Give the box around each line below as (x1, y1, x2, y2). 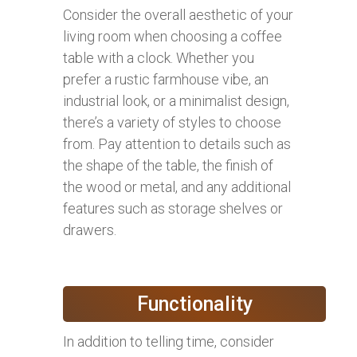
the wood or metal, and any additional (63, 178, 291, 196)
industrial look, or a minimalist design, (63, 92, 289, 110)
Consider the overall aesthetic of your (63, 6, 293, 24)
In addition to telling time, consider (63, 333, 274, 351)
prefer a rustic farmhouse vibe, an (63, 71, 269, 88)
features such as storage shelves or (63, 200, 283, 218)
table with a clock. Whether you (63, 49, 254, 67)
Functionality (136, 292, 253, 316)
